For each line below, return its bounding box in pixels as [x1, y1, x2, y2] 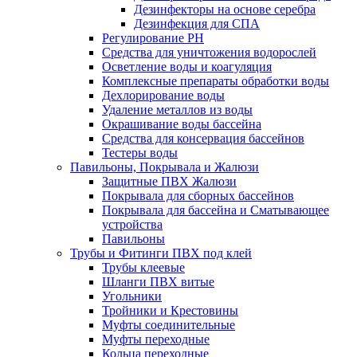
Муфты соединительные [102, 317, 235, 331]
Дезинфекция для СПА [134, 16, 260, 30]
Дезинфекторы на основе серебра [134, 2, 316, 16]
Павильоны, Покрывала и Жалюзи [70, 159, 259, 174]
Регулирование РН [102, 30, 204, 45]
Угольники [102, 288, 162, 303]
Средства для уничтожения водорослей [102, 45, 316, 59]
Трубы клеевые [102, 260, 185, 274]
